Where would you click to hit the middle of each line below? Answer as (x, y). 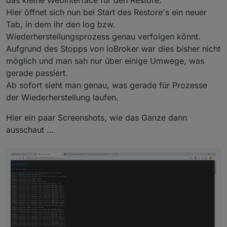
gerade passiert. (37, 73)
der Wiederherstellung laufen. (62, 97)
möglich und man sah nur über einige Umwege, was (105, 61)
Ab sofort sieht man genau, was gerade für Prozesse (107, 85)
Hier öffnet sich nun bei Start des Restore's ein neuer (106, 12)
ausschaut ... (30, 129)
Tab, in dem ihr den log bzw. (61, 24)
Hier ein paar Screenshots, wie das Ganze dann (97, 117)
